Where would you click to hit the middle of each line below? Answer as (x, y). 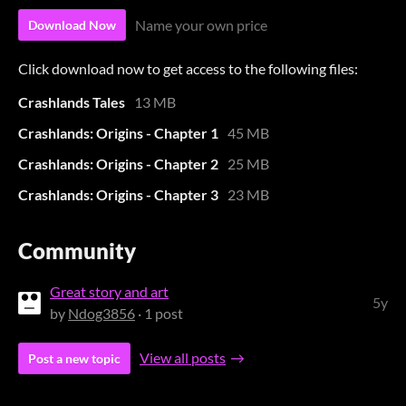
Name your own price (201, 24)
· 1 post (159, 314)
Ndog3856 (101, 314)
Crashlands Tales (72, 101)
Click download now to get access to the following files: (188, 68)
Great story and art (109, 292)
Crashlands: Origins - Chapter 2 (118, 163)
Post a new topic (74, 359)
